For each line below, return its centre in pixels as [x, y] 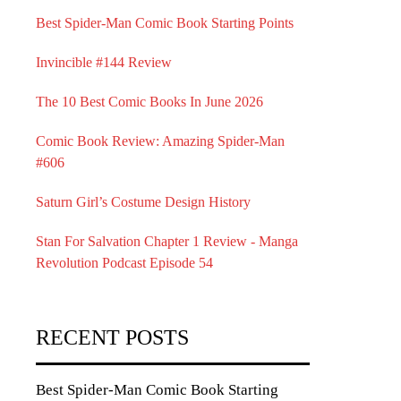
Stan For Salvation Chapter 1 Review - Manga [167, 241]
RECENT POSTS [112, 337]
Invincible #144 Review [104, 62]
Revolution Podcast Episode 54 [124, 263]
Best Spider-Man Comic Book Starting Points [165, 23]
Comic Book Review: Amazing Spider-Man [160, 141]
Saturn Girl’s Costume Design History [143, 202]
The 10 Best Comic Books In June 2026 [149, 102]
